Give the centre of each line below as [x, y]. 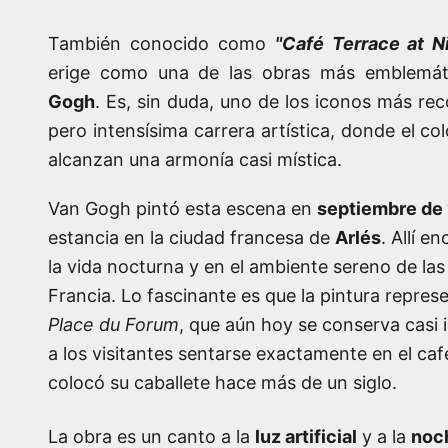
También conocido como [161, 43]
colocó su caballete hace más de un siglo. [222, 382]
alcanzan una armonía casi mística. [195, 159]
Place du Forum [113, 324]
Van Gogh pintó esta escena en [182, 208]
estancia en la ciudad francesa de [191, 237]
